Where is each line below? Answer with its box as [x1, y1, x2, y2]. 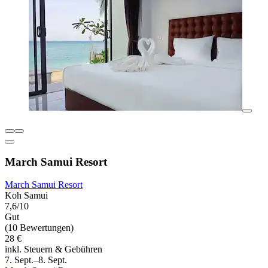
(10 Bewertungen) [5, 223, 74, 233]
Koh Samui [5, 190, 48, 201]
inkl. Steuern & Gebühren [5, 244, 102, 255]
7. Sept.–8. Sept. [5, 255, 67, 266]
